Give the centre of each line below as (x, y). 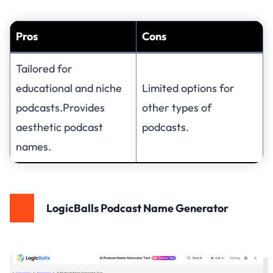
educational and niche (69, 88)
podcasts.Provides (60, 107)
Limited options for (188, 88)
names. (34, 146)
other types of (177, 107)
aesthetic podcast (59, 127)
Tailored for (44, 68)
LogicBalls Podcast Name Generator (137, 208)
